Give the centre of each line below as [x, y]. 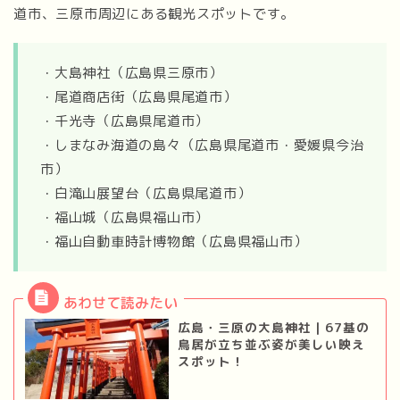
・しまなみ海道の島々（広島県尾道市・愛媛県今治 [202, 145]
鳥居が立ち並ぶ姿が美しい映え [271, 344]
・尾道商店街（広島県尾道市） [139, 96]
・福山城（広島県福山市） [125, 217]
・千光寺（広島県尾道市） [125, 121]
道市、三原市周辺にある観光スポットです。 [154, 13]
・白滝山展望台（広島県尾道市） [146, 193]
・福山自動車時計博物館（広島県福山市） [174, 241]
